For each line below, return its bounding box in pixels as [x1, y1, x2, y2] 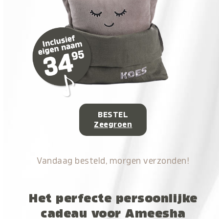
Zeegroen [94, 121, 132, 129]
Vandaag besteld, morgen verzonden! [37, 156, 190, 165]
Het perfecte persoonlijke [29, 192, 197, 204]
